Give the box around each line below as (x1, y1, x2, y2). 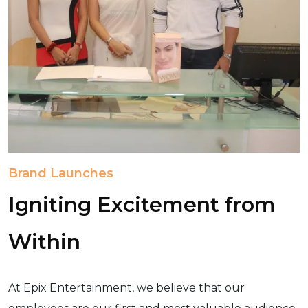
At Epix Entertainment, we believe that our (8, 281, 245, 294)
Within (8, 229, 80, 254)
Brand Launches (8, 166, 113, 181)
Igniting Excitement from (8, 192, 276, 217)
